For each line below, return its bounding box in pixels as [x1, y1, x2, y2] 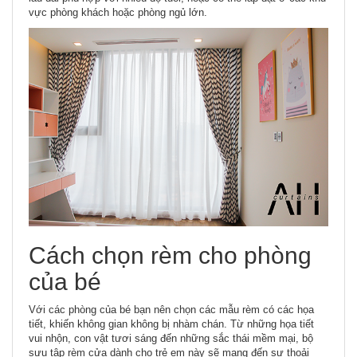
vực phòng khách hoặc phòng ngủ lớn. [29, 6, 207, 19]
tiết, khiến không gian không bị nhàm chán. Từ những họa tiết [29, 317, 314, 330]
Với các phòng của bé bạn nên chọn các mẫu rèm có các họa [29, 303, 314, 316]
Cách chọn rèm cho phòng [29, 241, 312, 269]
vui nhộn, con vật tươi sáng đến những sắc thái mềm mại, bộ [29, 331, 313, 344]
